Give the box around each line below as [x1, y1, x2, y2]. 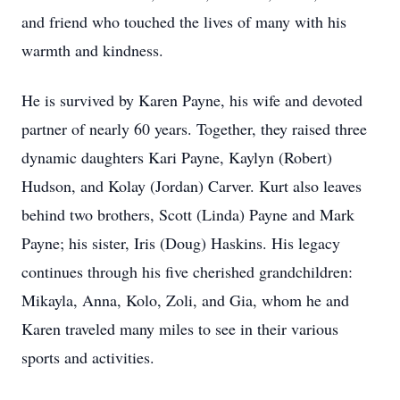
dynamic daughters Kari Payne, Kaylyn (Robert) [21, 146, 332, 168]
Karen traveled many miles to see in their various [21, 318, 338, 339]
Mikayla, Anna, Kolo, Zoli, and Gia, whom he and [21, 289, 349, 311]
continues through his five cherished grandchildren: [21, 261, 353, 282]
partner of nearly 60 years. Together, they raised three [21, 118, 367, 139]
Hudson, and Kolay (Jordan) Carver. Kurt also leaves [21, 175, 362, 196]
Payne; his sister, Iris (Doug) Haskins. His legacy [21, 232, 340, 254]
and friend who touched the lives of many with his [21, 11, 346, 32]
